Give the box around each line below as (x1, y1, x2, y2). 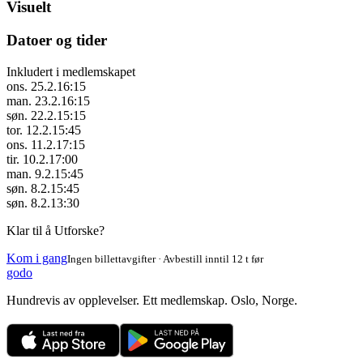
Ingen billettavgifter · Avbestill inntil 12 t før (67, 252, 263, 265)
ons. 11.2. (6, 137, 56, 152)
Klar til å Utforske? (6, 223, 105, 237)
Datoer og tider (6, 32, 107, 49)
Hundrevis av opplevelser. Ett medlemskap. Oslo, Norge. (6, 293, 297, 307)
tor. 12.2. (6, 122, 52, 137)
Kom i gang (6, 250, 67, 265)
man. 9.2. (6, 166, 54, 181)
